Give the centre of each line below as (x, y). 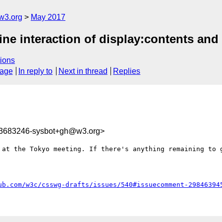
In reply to (36, 71)
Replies (127, 71)
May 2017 (48, 17)
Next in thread (83, 71)
